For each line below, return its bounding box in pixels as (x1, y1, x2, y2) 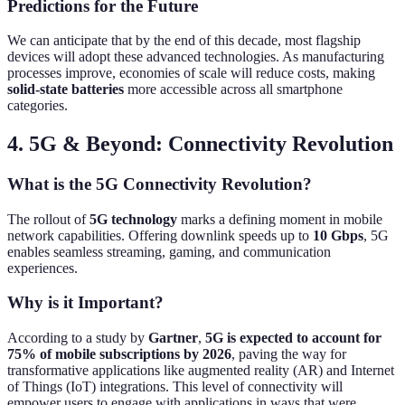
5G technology (89, 211, 177, 227)
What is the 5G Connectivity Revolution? (7, 174, 312, 194)
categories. (7, 98, 68, 114)
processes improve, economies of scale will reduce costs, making (7, 65, 375, 81)
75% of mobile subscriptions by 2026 (7, 346, 231, 363)
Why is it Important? (7, 293, 164, 313)
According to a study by (7, 330, 148, 346)
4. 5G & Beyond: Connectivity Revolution (7, 132, 393, 156)
